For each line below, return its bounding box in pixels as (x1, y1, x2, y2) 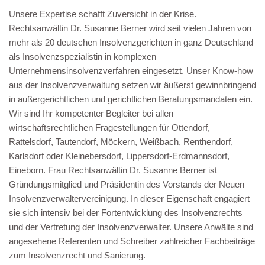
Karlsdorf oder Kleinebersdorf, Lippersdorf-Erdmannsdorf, (9, 151, 230, 161)
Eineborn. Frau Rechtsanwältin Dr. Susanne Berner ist (9, 165, 217, 176)
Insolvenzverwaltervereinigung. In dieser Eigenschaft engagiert (9, 193, 250, 204)
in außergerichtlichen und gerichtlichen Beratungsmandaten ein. (9, 94, 253, 105)
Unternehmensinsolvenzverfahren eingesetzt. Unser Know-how (9, 66, 253, 76)
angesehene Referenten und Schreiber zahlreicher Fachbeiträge (9, 236, 255, 247)
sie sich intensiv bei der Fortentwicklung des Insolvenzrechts (9, 208, 243, 218)
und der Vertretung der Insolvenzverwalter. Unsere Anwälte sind (9, 222, 253, 232)
